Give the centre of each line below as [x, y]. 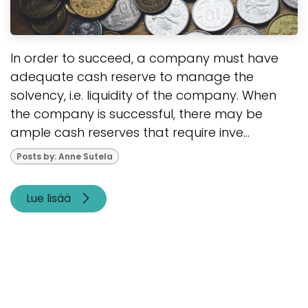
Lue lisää [49, 198]
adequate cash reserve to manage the [132, 77]
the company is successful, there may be [136, 114]
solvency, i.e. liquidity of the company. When [143, 96]
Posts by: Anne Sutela [64, 156]
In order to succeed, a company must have [144, 58]
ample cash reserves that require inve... [130, 133]
